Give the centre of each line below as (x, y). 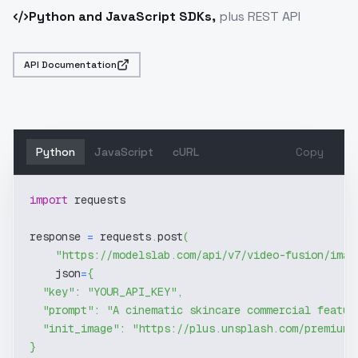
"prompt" (68, 310)
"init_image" (81, 328)
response (58, 237)
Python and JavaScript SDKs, (122, 16)
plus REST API (258, 16)
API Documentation (70, 65)
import (49, 200)
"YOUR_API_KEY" (132, 292)
